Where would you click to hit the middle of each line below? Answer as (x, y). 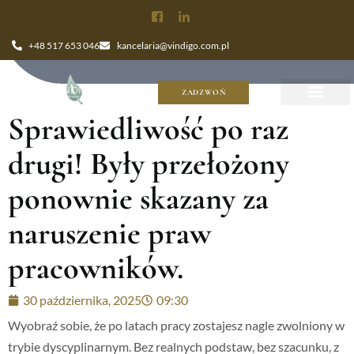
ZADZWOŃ (203, 92)
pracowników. (96, 268)
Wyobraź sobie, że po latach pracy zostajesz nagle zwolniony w (176, 325)
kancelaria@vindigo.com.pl (173, 45)
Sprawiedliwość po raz (148, 129)
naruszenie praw (109, 233)
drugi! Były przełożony (149, 164)
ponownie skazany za (138, 198)
